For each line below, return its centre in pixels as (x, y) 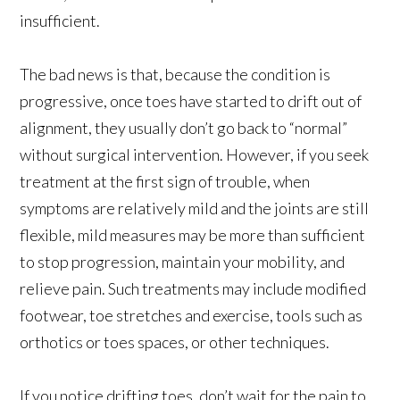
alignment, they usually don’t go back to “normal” (184, 127)
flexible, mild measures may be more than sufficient (193, 234)
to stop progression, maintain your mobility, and (183, 261)
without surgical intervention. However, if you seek (195, 154)
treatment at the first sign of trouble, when (165, 181)
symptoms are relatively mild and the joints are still (195, 208)
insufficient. (60, 20)
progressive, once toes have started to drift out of (191, 100)
